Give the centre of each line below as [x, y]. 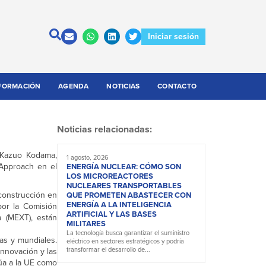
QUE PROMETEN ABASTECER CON [129, 195]
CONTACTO [177, 86]
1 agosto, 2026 [88, 158]
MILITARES [86, 224]
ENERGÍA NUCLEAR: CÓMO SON [124, 167]
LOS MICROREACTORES [110, 176]
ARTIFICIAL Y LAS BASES [112, 214]
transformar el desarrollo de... [108, 250]
